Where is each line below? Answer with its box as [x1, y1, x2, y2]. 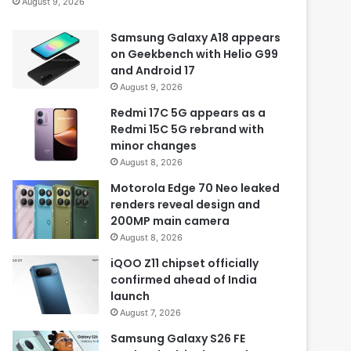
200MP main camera [110, 213, 230, 230]
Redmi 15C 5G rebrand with [110, 121, 265, 138]
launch [110, 288, 150, 305]
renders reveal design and [110, 197, 261, 213]
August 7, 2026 [120, 307, 182, 319]
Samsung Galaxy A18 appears [110, 30, 281, 46]
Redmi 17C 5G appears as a [110, 105, 266, 121]
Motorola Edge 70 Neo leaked [110, 180, 280, 197]
